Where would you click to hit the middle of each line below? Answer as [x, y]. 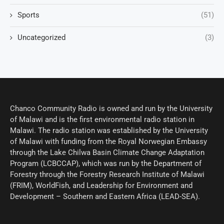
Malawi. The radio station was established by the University [109, 130]
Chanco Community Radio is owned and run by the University [111, 108]
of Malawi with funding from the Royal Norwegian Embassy [108, 141]
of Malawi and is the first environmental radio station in [102, 119]
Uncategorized [41, 37]
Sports [28, 15]
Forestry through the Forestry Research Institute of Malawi [107, 174]
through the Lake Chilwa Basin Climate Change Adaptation [107, 152]
